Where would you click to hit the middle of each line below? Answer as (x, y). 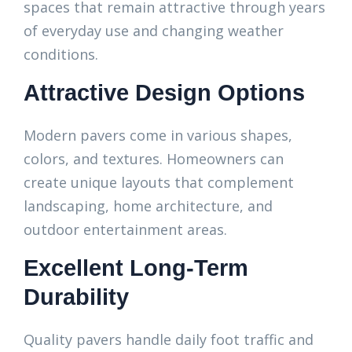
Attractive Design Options (164, 93)
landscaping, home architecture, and (148, 206)
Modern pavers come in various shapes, (158, 135)
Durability (76, 297)
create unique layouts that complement (159, 182)
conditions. (61, 54)
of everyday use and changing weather (154, 31)
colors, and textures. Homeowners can (154, 159)
